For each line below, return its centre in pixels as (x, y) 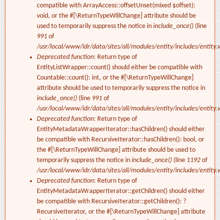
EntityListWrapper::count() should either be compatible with (120, 68)
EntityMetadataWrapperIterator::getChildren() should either (121, 192)
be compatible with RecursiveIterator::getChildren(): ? (111, 202)
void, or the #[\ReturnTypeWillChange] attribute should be (116, 16)
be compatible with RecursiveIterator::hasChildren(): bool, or (121, 140)
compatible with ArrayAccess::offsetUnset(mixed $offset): (116, 6)
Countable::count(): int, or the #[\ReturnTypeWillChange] (115, 78)
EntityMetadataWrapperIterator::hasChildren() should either (121, 130)
